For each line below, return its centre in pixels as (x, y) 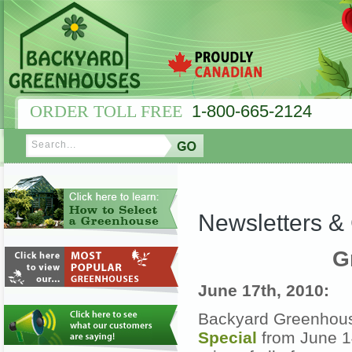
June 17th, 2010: (264, 291)
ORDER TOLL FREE (111, 111)
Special (227, 338)
